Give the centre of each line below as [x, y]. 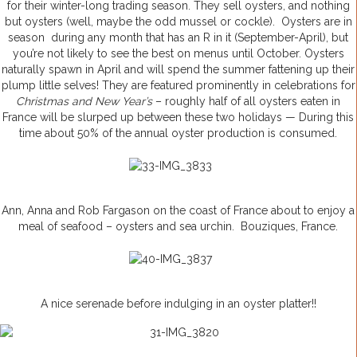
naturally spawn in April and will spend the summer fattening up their [178, 70]
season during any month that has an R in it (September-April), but [178, 38]
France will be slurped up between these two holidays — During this [178, 118]
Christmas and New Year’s [84, 102]
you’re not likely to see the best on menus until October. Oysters [178, 54]
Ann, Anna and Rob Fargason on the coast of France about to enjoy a [178, 211]
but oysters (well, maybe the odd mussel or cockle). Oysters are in [178, 22]
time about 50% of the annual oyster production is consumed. [178, 133]
